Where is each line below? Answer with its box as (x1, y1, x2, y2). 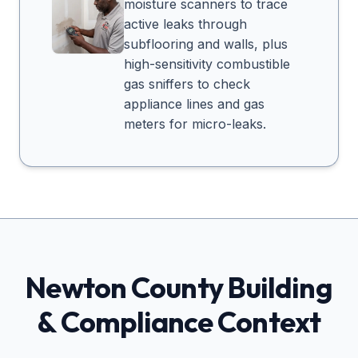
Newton (26, 269, 126, 306)
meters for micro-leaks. (124, 116, 266, 133)
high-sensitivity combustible (124, 56, 290, 73)
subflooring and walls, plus (124, 36, 288, 53)
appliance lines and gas (124, 96, 265, 113)
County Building (126, 269, 332, 306)
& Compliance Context (37, 304, 320, 340)
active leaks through (124, 16, 247, 33)
